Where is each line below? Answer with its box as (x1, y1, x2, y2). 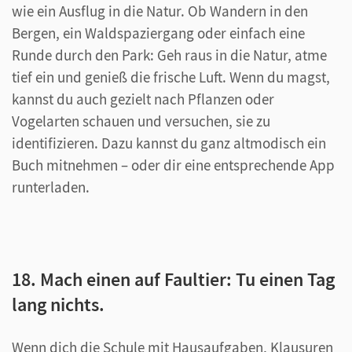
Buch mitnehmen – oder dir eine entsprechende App (12, 155, 335, 174)
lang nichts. (12, 291, 104, 317)
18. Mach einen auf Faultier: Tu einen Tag (12, 266, 335, 291)
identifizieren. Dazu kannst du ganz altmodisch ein (12, 133, 326, 152)
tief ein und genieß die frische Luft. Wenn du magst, (12, 67, 330, 86)
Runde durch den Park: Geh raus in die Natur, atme (12, 45, 327, 64)
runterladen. (12, 177, 90, 196)
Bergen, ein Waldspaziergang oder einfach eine (12, 23, 305, 42)
